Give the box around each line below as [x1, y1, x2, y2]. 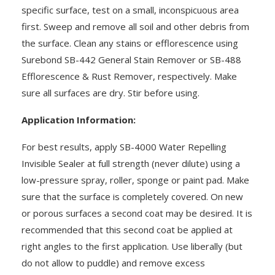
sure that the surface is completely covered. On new [21, 190, 243, 203]
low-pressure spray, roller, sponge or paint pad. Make [21, 173, 249, 186]
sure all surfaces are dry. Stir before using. [21, 86, 199, 99]
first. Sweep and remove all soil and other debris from [21, 20, 249, 33]
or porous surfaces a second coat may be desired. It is [21, 206, 252, 219]
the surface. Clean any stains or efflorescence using [21, 36, 238, 49]
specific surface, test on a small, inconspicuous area [21, 3, 239, 16]
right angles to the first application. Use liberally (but [21, 239, 242, 252]
